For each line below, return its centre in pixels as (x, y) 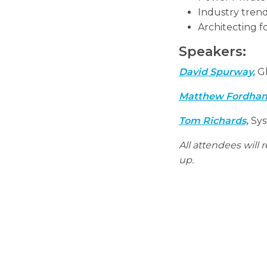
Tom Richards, (213, 120)
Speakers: (212, 51)
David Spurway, (217, 72)
